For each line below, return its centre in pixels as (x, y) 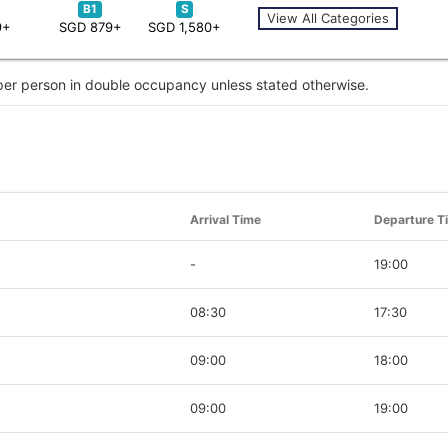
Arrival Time (225, 219)
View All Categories (327, 17)
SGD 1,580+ (184, 26)
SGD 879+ (90, 26)
